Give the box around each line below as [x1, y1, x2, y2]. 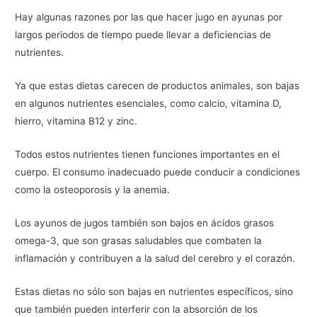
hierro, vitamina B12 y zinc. [15, 115, 138, 127]
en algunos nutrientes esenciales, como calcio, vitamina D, [15, 98, 282, 110]
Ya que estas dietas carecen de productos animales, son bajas [15, 80, 300, 92]
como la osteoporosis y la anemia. [15, 183, 171, 195]
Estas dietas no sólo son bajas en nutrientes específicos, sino [15, 285, 294, 297]
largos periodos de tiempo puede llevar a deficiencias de [15, 29, 272, 41]
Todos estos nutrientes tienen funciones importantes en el [15, 148, 280, 160]
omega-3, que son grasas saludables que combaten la [15, 234, 263, 246]
